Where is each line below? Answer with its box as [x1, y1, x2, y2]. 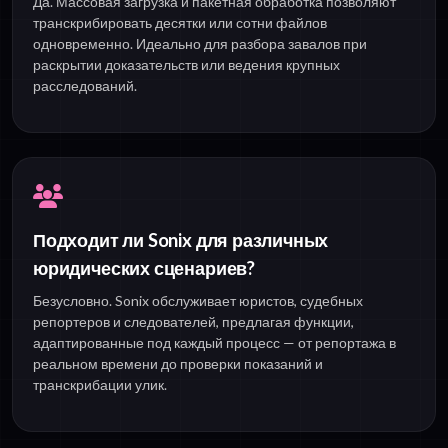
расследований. [33, 76, 137, 94]
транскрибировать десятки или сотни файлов [33, 13, 327, 31]
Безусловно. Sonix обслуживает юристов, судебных [33, 291, 363, 309]
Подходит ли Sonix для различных [33, 228, 329, 251]
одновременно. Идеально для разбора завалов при [33, 34, 367, 52]
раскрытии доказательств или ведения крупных [33, 55, 340, 73]
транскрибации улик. [33, 375, 167, 393]
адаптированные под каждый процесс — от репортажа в [33, 333, 396, 351]
